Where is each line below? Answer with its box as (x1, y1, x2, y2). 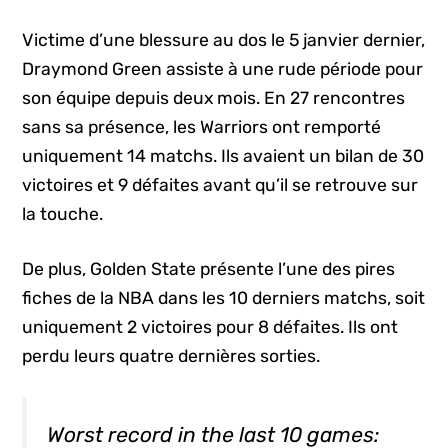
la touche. (22, 203, 104, 224)
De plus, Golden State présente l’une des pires (22, 258, 396, 279)
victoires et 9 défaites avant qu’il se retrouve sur (22, 174, 419, 195)
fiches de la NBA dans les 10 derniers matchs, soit (22, 287, 426, 308)
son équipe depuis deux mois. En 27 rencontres (22, 87, 406, 108)
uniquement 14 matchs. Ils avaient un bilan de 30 (22, 145, 425, 166)
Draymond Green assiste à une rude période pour (22, 58, 424, 79)
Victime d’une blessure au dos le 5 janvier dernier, (22, 29, 426, 50)
